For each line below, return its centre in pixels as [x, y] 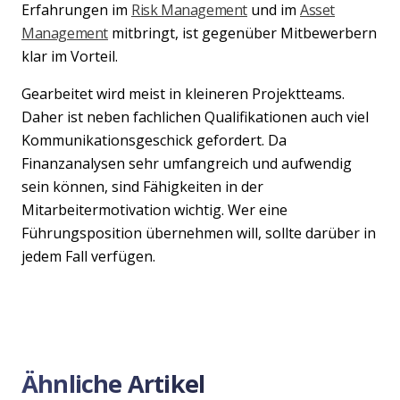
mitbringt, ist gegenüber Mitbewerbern [242, 33]
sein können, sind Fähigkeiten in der [142, 186]
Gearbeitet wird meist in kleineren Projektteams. [183, 93]
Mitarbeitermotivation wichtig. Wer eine [154, 209]
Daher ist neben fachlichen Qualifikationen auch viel [195, 117]
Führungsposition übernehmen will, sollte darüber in [199, 233]
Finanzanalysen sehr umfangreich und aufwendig [187, 163]
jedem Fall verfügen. [88, 256]
